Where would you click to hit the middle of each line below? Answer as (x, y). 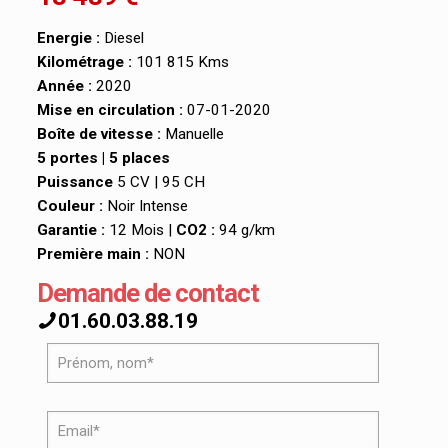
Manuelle (192, 134)
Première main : (92, 254)
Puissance (76, 182)
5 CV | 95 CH (160, 182)
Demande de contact (147, 293)
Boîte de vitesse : (98, 134)
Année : (64, 86)
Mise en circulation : (109, 110)
